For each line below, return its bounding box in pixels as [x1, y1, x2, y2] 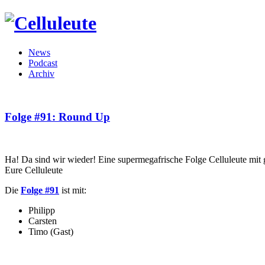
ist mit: [59, 185, 86, 196]
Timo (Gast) [28, 227, 73, 237]
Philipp [28, 205, 55, 216]
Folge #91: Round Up [5, 110, 110, 123]
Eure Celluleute [5, 165, 63, 176]
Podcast [28, 57, 57, 68]
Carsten [28, 216, 57, 227]
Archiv [28, 68, 54, 79]
